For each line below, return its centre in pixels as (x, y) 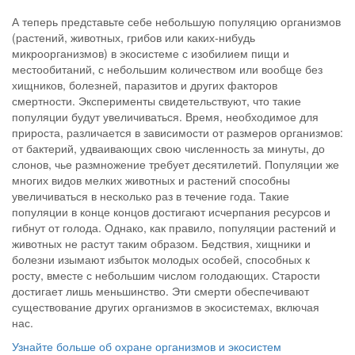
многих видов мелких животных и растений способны (151, 179)
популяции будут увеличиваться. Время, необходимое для (165, 116)
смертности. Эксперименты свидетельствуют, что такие (157, 100)
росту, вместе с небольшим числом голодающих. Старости (166, 275)
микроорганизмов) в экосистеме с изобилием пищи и (151, 53)
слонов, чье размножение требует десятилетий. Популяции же (176, 164)
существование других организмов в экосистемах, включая (166, 306)
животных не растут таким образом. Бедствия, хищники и (161, 243)
